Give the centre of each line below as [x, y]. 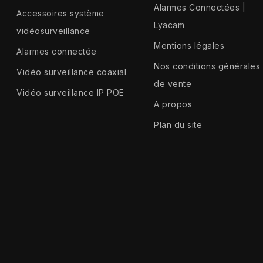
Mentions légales [189, 46]
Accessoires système [60, 14]
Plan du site [178, 125]
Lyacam [169, 25]
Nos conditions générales [207, 66]
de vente [173, 84]
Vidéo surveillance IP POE [70, 93]
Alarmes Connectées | [200, 8]
